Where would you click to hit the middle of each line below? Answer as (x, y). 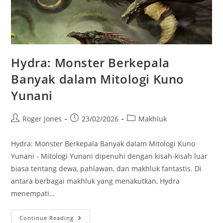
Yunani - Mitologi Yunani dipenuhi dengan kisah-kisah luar (110, 156)
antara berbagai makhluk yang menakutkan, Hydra (96, 181)
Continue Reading (47, 218)
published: (88, 128)
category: (142, 128)
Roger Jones (42, 118)
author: (23, 128)
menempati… (33, 193)
